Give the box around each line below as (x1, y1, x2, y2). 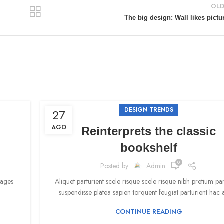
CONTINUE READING (115, 207, 182, 217)
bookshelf (120, 141, 177, 155)
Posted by (100, 160, 130, 171)
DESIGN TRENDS (124, 105, 173, 115)
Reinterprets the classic (81, 124, 216, 138)
